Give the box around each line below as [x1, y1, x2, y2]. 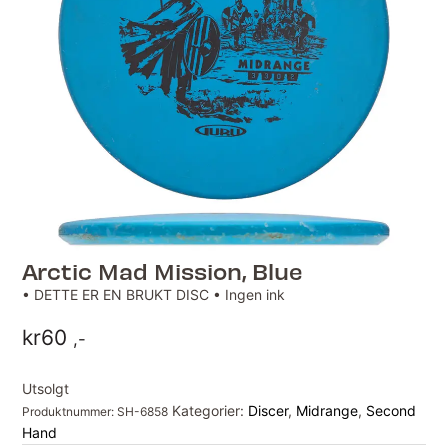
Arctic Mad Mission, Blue [22, 257, 304, 286]
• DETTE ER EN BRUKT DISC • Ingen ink [22, 286, 286, 304]
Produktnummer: [22, 404, 118, 420]
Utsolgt [22, 380, 70, 398]
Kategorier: [172, 402, 249, 420]
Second [366, 402, 417, 420]
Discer [248, 402, 289, 420]
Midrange [296, 402, 359, 420]
